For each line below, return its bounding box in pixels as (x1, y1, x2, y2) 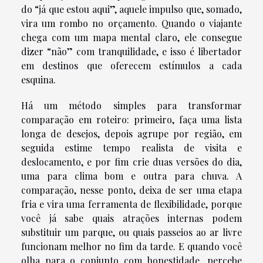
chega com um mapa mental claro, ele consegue (21, 31, 242, 43)
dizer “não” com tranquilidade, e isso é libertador (21, 45, 242, 58)
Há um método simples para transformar (21, 99, 242, 112)
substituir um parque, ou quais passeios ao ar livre (21, 225, 242, 238)
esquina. (21, 73, 56, 86)
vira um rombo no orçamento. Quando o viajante (21, 16, 242, 29)
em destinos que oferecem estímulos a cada (21, 59, 242, 72)
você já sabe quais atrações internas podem (21, 211, 242, 224)
